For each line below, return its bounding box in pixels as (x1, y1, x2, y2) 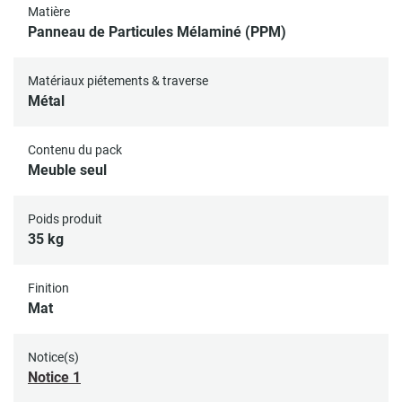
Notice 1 (28, 369, 81, 387)
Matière (28, 4, 70, 20)
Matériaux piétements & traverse (28, 74, 208, 89)
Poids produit (28, 212, 102, 227)
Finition (28, 281, 69, 296)
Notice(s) (28, 350, 79, 365)
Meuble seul (28, 162, 107, 179)
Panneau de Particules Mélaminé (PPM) (28, 23, 286, 41)
